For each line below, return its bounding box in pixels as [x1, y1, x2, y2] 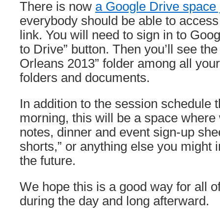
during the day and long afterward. [20, 194, 209, 208]
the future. [20, 154, 76, 167]
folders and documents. [20, 71, 150, 84]
